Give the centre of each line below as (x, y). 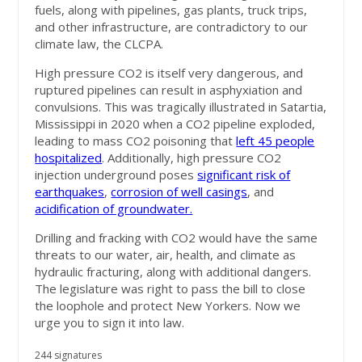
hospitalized (69, 158)
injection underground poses (116, 175)
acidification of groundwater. (114, 209)
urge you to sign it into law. (110, 323)
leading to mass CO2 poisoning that (136, 141)
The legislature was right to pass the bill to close (170, 289)
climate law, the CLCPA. (99, 44)
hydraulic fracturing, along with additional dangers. (173, 272)
